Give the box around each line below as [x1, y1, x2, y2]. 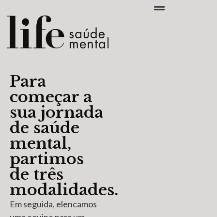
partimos [10, 149, 84, 169]
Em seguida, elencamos [10, 199, 97, 210]
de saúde [10, 118, 79, 138]
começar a [10, 87, 92, 107]
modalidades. [10, 180, 118, 200]
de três [10, 165, 63, 185]
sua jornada [10, 103, 103, 123]
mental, [10, 134, 71, 154]
